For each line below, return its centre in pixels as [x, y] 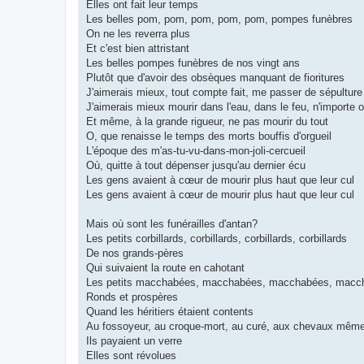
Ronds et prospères [132, 297]
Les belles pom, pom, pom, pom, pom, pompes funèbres [219, 19]
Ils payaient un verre [134, 341]
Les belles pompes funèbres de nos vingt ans [193, 63]
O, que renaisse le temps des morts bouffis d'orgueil [209, 136]
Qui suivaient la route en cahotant [165, 268]
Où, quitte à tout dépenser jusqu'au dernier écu [196, 166]
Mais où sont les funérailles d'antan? [172, 224]
